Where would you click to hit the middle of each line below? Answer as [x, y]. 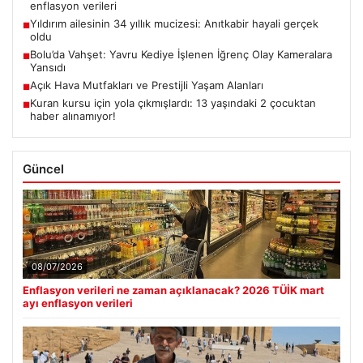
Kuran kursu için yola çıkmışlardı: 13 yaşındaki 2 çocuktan [173, 103]
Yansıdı [48, 68]
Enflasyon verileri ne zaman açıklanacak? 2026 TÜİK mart [173, 290]
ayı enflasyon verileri [78, 303]
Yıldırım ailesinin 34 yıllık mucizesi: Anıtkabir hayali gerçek [174, 24]
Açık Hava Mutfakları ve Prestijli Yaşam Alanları [147, 85]
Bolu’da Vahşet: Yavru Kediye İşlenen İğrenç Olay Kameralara [181, 55]
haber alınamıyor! [73, 116]
